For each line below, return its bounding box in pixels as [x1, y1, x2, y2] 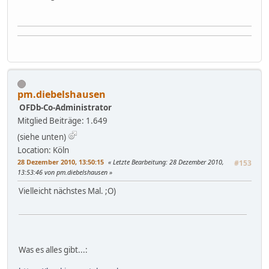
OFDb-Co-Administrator [19, 102, 112, 113]
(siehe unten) [17, 131, 66, 143]
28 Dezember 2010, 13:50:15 [17, 157, 104, 167]
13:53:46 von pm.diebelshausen [17, 168, 109, 177]
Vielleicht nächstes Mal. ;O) [19, 186, 116, 197]
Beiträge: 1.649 [49, 115, 107, 127]
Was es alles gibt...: [19, 244, 88, 256]
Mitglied [17, 115, 47, 127]
